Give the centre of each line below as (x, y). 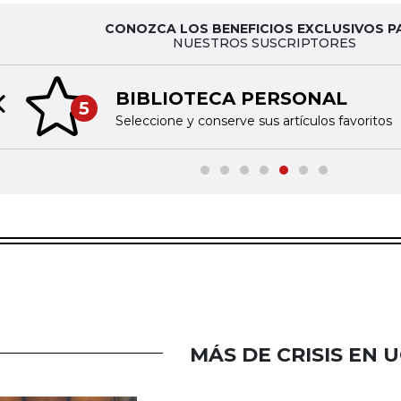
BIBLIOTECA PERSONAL (231, 99)
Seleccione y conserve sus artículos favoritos (253, 121)
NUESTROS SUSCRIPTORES (264, 43)
